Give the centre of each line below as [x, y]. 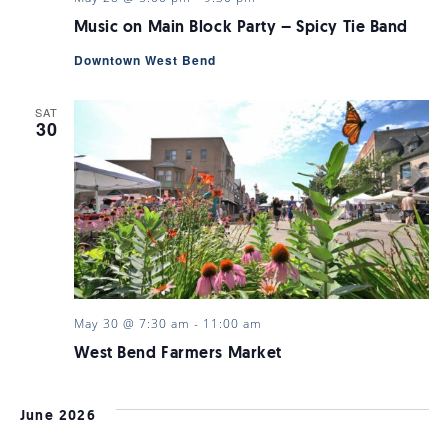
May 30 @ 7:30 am [131, 323]
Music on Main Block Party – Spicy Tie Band [241, 27]
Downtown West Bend [144, 59]
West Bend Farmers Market [177, 354]
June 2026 [58, 416]
